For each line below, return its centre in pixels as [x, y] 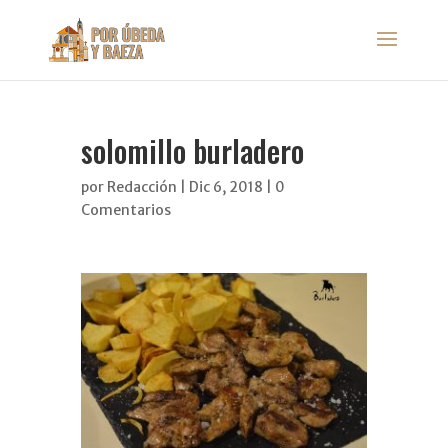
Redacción [141, 187]
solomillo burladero [192, 150]
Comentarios [125, 210]
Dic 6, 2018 [225, 187]
